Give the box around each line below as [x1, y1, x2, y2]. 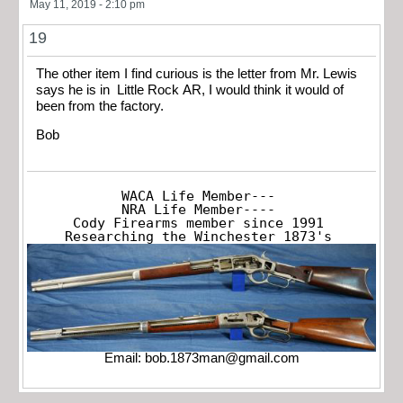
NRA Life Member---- [121, 202, 275, 218]
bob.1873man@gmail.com [144, 351, 300, 366]
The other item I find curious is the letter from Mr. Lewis [36, 66, 357, 81]
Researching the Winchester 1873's [64, 229, 332, 245]
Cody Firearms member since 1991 [72, 216, 324, 231]
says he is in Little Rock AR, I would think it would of [36, 82, 344, 97]
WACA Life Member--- [121, 189, 275, 204]
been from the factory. [36, 98, 164, 113]
